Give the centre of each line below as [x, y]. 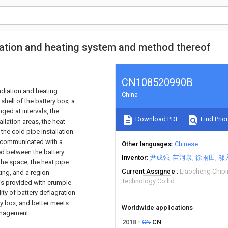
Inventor [134, 158]
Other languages [147, 144]
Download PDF [156, 119]
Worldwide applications [157, 207]
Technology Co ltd [148, 181]
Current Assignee [148, 171]
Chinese [186, 144]
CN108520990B [157, 82]
